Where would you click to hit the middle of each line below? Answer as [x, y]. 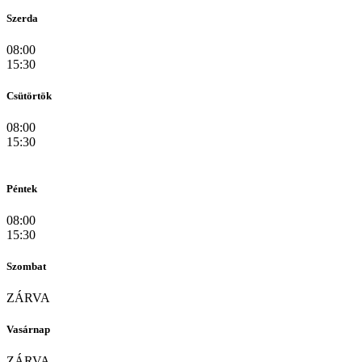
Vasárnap [28, 330]
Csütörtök [29, 96]
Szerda [22, 18]
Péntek [22, 188]
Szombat [26, 266]
